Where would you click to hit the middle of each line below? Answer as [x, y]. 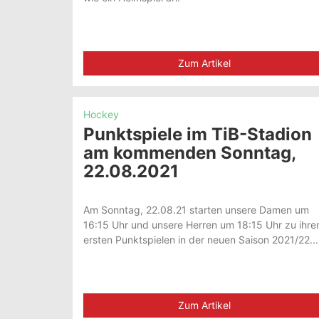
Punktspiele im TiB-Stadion [198, 134]
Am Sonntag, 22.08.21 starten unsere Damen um [196, 209]
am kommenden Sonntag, [189, 152]
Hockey [101, 114]
